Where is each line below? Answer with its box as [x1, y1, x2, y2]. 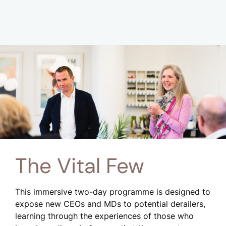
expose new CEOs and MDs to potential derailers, [15, 198, 205, 209]
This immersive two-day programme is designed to [15, 186, 210, 197]
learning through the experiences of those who [15, 210, 194, 221]
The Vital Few [15, 151, 144, 180]
